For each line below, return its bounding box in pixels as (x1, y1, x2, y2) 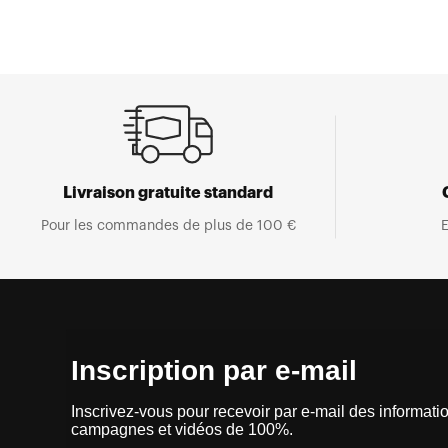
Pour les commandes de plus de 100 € (40, 219, 296, 234)
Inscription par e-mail (70, 355, 357, 387)
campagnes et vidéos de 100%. (70, 421, 293, 439)
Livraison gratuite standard (63, 185, 273, 202)
